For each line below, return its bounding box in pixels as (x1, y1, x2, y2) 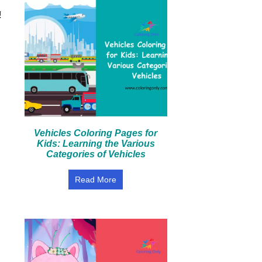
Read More (75, 175, 117, 184)
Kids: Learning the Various (36, 139, 155, 149)
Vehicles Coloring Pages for (34, 128, 158, 138)
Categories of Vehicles (46, 149, 146, 159)
